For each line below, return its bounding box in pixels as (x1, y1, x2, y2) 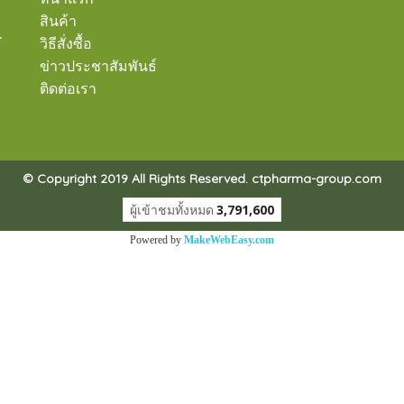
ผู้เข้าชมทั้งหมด (130, 200, 214, 218)
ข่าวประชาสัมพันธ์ (40, 59, 157, 74)
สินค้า (40, 14, 77, 29)
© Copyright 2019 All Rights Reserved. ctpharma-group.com (23, 170, 381, 187)
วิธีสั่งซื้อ (40, 36, 92, 51)
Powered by (130, 233, 184, 246)
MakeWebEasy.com (184, 233, 274, 246)
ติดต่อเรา (40, 81, 96, 96)
